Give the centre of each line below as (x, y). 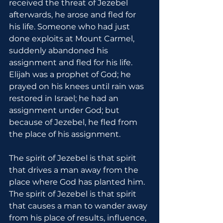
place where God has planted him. (78, 182)
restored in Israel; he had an (65, 98)
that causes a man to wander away (79, 206)
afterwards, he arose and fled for (73, 15)
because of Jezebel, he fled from (74, 122)
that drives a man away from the (75, 170)
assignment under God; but (65, 110)
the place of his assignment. (65, 134)
